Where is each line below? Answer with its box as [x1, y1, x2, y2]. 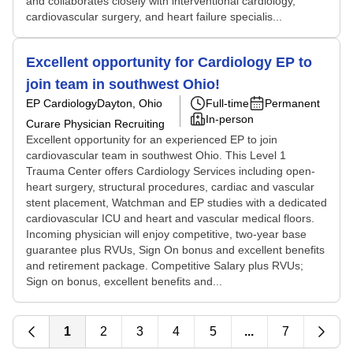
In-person [206, 113, 254, 125]
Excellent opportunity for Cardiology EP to [26, 54, 312, 70]
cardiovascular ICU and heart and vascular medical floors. [26, 212, 314, 225]
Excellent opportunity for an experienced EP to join [26, 133, 277, 146]
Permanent [265, 97, 320, 110]
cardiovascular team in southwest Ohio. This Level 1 [26, 149, 286, 162]
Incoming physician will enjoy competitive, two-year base [26, 228, 307, 240]
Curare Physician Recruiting [26, 117, 165, 130]
